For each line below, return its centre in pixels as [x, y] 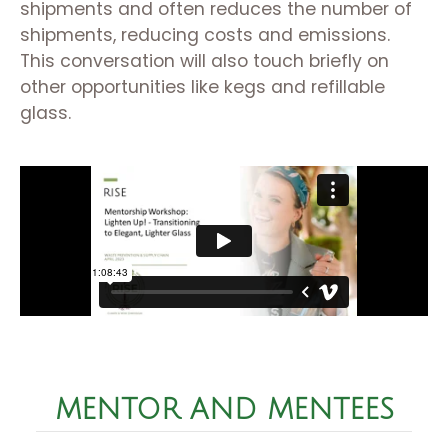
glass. [45, 113]
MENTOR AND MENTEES [224, 410]
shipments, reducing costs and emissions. [205, 35]
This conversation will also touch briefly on [204, 61]
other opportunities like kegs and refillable [202, 87]
